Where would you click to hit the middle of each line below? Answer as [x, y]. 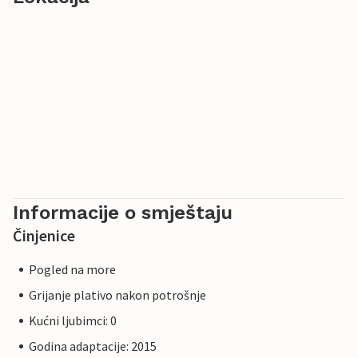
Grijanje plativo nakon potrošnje [117, 295]
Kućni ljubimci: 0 [73, 321]
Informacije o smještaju [123, 213]
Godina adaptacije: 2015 [93, 346]
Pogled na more [72, 270]
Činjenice [44, 236]
